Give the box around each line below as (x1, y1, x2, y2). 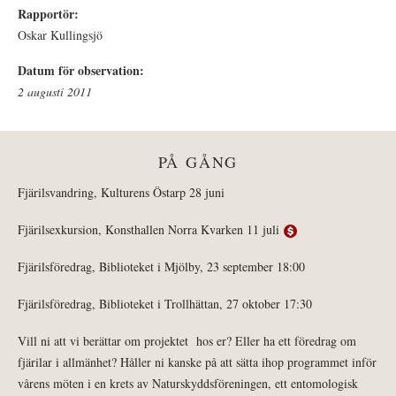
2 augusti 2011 (18, 83, 92, 101)
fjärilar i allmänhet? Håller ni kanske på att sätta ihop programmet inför (18, 354, 377, 371)
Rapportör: (18, 4, 83, 24)
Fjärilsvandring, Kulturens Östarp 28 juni (18, 184, 225, 202)
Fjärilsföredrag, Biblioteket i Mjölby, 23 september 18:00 (18, 258, 305, 276)
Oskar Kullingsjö (18, 27, 103, 44)
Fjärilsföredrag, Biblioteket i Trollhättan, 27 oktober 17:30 (18, 295, 312, 313)
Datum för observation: (18, 61, 148, 80)
